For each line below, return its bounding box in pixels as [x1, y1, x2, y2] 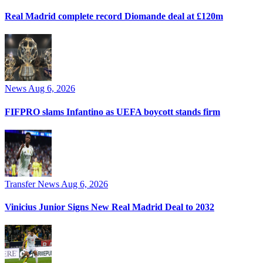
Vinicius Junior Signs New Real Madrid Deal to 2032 [5, 202, 214, 213]
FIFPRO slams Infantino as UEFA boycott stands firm [5, 106, 220, 117]
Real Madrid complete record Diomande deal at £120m [5, 11, 223, 22]
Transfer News [5, 178, 61, 189]
